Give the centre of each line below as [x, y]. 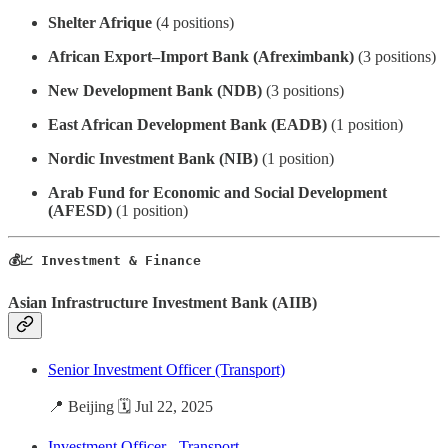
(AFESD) [80, 210]
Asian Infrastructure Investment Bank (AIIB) [162, 303]
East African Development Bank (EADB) [187, 124]
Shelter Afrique [100, 22]
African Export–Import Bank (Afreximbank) [201, 56]
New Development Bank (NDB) [155, 90]
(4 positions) [193, 22]
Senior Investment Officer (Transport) [166, 369]
